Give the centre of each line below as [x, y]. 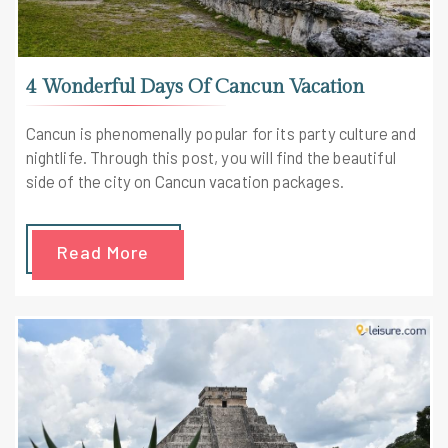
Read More [103, 252]
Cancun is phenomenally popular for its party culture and [220, 133]
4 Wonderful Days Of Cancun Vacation [194, 87]
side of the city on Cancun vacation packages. [184, 181]
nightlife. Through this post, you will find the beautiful [210, 157]
